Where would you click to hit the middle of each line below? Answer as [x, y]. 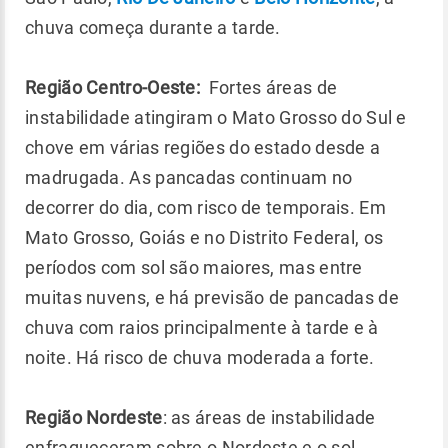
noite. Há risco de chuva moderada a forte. [200, 357]
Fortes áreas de [269, 87]
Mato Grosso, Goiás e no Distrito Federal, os [204, 237]
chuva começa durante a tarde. [155, 27]
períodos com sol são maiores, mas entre [194, 267]
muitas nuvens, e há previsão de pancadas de [212, 297]
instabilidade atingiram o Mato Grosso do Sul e [216, 117]
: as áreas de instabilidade [269, 417]
